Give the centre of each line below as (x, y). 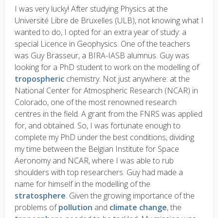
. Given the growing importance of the (130, 196)
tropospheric (40, 79)
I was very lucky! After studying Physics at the (91, 9)
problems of (36, 207)
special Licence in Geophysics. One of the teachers (102, 44)
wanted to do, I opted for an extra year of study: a (100, 32)
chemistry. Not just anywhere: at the (128, 79)
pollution (76, 207)
